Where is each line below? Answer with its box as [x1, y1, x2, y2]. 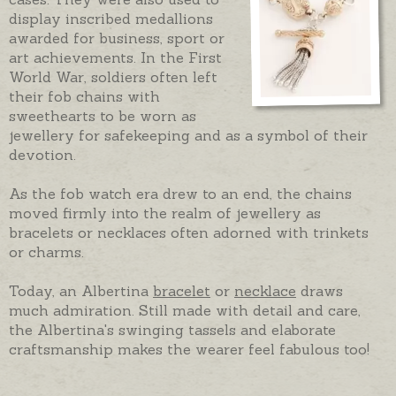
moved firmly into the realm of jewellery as [9, 203, 321, 222]
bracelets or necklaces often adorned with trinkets [9, 223, 369, 241]
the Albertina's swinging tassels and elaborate [9, 320, 336, 339]
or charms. [9, 242, 84, 261]
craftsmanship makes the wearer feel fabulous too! [9, 339, 369, 358]
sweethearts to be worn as [9, 106, 196, 125]
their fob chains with [9, 87, 160, 105]
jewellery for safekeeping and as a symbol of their [9, 126, 368, 144]
